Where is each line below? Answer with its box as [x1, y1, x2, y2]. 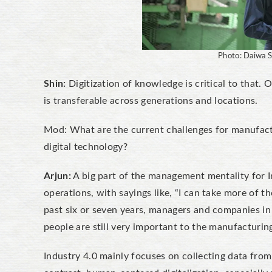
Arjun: [44, 171, 71, 181]
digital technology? [44, 142, 131, 152]
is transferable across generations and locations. [44, 96, 261, 106]
